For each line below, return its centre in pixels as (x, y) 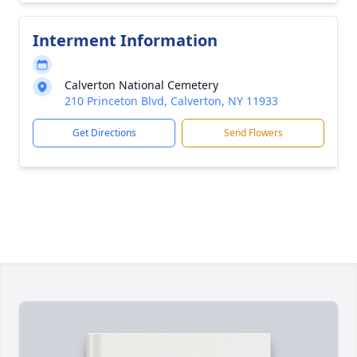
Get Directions (104, 133)
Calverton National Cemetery (141, 85)
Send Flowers (253, 133)
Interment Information (125, 40)
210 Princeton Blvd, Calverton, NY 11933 (171, 101)
